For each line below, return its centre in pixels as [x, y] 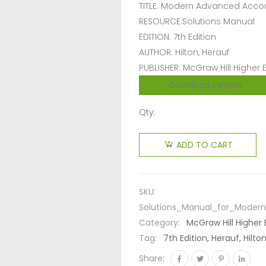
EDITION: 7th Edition [178, 37]
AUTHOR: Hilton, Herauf [184, 52]
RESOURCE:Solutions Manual [197, 21]
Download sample [206, 85]
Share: [152, 259]
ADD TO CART [204, 145]
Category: [161, 222]
